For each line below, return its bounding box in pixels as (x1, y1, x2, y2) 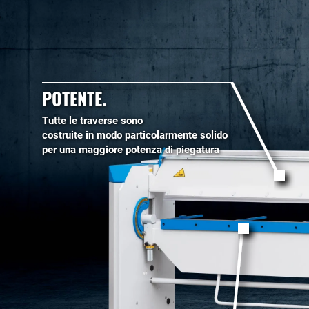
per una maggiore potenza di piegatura (42, 143, 219, 156)
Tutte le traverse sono (42, 114, 143, 127)
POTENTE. (42, 85, 106, 111)
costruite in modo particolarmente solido (42, 128, 228, 141)
